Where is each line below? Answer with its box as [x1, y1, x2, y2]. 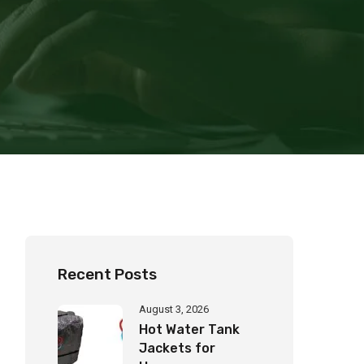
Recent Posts [58, 265, 157, 284]
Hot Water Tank [139, 321, 240, 337]
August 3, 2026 [139, 303, 209, 315]
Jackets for [139, 340, 215, 356]
